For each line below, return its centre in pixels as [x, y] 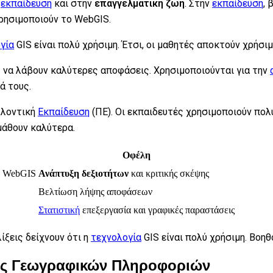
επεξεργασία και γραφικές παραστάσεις [157, 210]
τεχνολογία [116, 237]
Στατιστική [59, 210]
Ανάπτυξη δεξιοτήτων [83, 173]
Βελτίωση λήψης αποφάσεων [95, 191]
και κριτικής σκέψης [169, 173]
